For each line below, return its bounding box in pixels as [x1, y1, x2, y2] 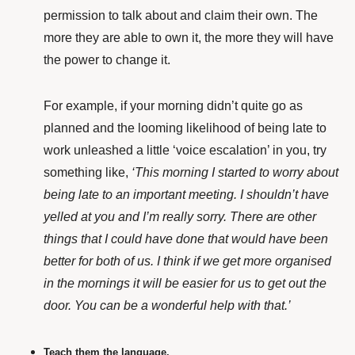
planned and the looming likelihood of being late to [44, 121, 326, 136]
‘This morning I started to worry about [132, 166, 338, 180]
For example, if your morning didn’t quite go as [44, 99, 303, 113]
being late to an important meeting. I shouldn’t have [44, 188, 329, 202]
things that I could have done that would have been [44, 232, 328, 246]
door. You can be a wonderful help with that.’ [44, 299, 291, 313]
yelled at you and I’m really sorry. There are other [44, 210, 316, 224]
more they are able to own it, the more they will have [44, 31, 334, 45]
